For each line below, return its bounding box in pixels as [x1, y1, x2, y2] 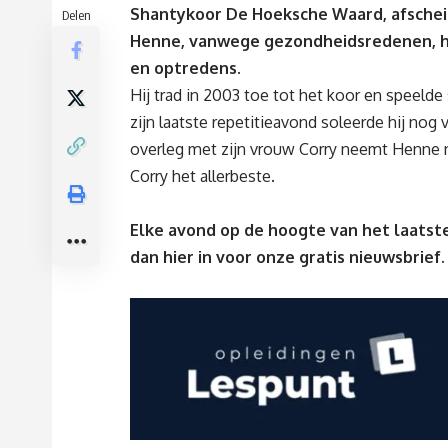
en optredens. [130, 58, 241, 79]
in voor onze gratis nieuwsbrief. [198, 247, 445, 268]
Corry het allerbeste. [130, 166, 275, 187]
